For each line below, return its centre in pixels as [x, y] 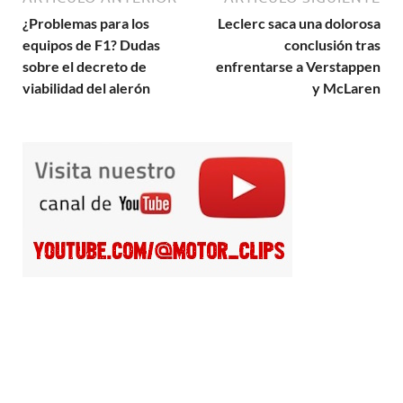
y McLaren [346, 87]
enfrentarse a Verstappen [298, 66]
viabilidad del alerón [86, 87]
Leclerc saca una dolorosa [299, 22]
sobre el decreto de [85, 66]
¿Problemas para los [86, 22]
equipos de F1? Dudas [91, 44]
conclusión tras [332, 44]
